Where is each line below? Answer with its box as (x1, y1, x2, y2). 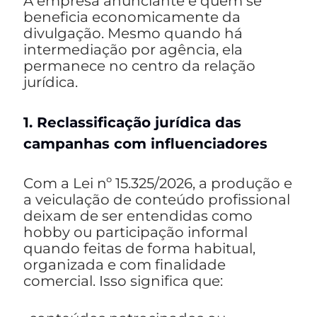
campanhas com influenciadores (23, 135, 267, 153)
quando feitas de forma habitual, (23, 240, 255, 258)
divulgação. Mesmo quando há (23, 25, 243, 42)
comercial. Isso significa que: (23, 272, 223, 290)
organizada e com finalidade (23, 256, 226, 274)
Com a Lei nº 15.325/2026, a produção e (23, 175, 292, 192)
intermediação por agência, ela (23, 41, 243, 59)
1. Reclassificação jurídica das (23, 114, 241, 132)
